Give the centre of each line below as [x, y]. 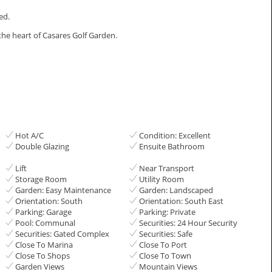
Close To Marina [44, 244]
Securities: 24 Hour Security [188, 223]
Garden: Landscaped [176, 190]
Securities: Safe [165, 233]
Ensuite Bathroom [172, 146]
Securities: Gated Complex [63, 233]
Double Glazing [42, 146]
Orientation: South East [181, 201]
